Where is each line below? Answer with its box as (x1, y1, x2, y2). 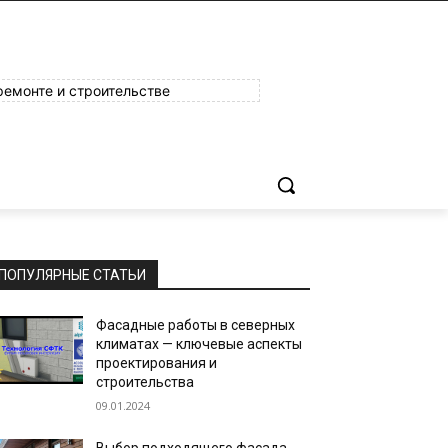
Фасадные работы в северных (96, 317, 296, 333)
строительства (96, 374, 195, 390)
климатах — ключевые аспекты (96, 336, 303, 352)
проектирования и (96, 355, 218, 371)
